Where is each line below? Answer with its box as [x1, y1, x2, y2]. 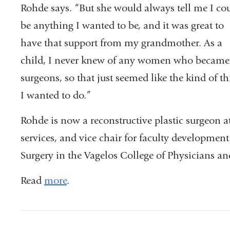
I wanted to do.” [21, 89, 91, 101]
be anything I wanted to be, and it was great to [21, 19, 224, 31]
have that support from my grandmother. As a [21, 36, 222, 49]
